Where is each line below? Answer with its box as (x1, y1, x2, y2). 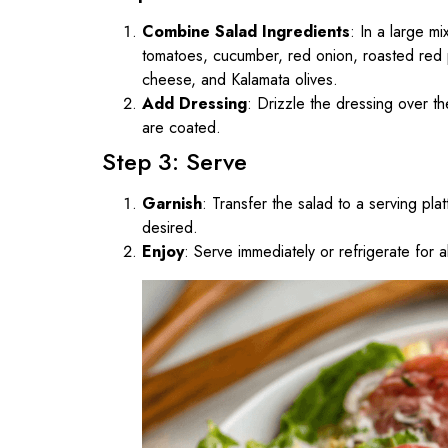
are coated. (142, 115, 221, 139)
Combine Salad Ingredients (142, 19, 350, 43)
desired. (142, 215, 198, 239)
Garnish (142, 191, 202, 215)
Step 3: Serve (102, 143, 247, 179)
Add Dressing (142, 91, 247, 115)
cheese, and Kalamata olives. (142, 67, 338, 91)
